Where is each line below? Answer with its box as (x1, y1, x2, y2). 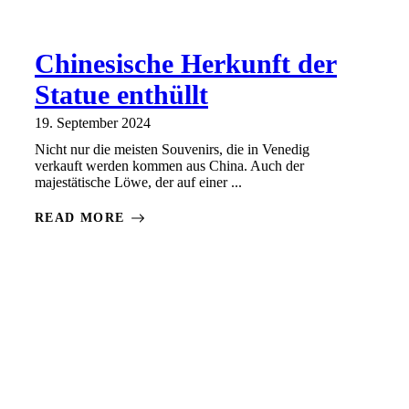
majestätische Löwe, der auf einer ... (35, 174, 242, 191)
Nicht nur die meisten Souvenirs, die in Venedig (35, 142, 309, 158)
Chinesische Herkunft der (35, 48, 337, 79)
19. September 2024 (35, 115, 151, 131)
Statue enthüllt (35, 79, 208, 110)
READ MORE (35, 211, 125, 225)
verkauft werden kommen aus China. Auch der (35, 158, 304, 174)
